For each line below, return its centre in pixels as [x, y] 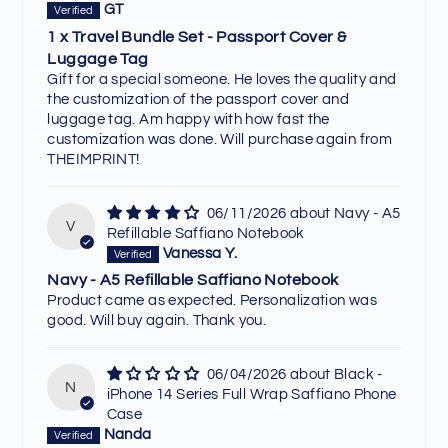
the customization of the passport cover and [198, 99]
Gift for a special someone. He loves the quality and [222, 79]
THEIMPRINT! [93, 159]
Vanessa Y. [200, 254]
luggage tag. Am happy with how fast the [188, 119]
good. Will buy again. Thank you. [157, 321]
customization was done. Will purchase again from [220, 139]
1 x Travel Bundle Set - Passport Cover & [197, 36]
